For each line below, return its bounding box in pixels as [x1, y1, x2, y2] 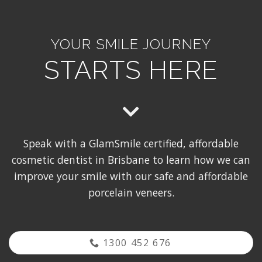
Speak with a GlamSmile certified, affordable [23, 136, 239, 150]
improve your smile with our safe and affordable [14, 168, 248, 183]
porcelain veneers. [88, 185, 174, 199]
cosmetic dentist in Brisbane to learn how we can [12, 152, 250, 167]
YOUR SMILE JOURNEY [50, 35, 212, 53]
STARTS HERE [43, 54, 219, 85]
